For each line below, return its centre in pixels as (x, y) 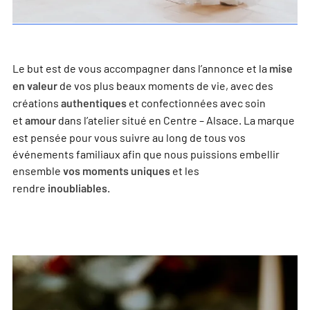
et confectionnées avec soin (197, 103)
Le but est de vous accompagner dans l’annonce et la (141, 68)
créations (37, 103)
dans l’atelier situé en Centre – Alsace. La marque (176, 120)
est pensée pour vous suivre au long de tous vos (129, 137)
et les (185, 171)
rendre (30, 188)
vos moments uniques (117, 171)
